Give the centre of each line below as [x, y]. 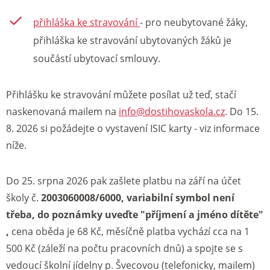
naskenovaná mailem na [62, 111]
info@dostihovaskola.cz [172, 111]
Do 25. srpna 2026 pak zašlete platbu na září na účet [124, 181]
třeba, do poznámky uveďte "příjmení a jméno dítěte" [135, 214]
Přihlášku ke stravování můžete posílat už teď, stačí [121, 94]
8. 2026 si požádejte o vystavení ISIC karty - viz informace [133, 128]
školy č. [24, 197]
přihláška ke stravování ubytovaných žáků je [132, 41]
